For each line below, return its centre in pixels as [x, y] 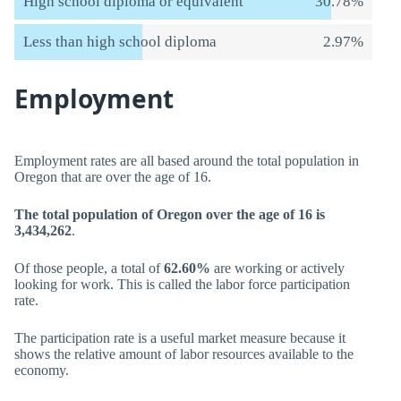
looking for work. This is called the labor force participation [182, 284]
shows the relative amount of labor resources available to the [184, 354]
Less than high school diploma [120, 42]
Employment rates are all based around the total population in [187, 161]
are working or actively [277, 268]
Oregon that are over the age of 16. [113, 177]
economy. [42, 370]
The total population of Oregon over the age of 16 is [170, 214]
